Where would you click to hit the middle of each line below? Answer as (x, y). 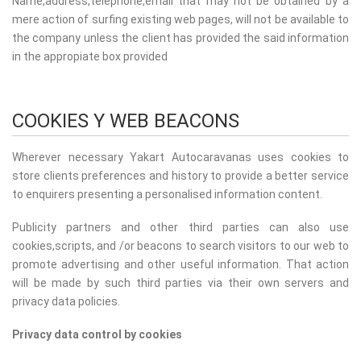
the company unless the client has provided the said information (180, 37)
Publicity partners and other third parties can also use (180, 227)
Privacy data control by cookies (97, 334)
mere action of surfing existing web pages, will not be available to (180, 19)
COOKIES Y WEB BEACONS (126, 120)
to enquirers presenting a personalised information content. (167, 194)
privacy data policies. (66, 301)
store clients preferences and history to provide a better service (180, 175)
